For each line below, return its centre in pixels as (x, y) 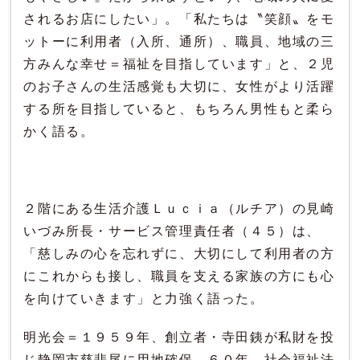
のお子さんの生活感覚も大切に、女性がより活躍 (179, 86)
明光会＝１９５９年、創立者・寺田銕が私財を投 (179, 337)
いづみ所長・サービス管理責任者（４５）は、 (172, 231)
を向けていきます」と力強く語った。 (144, 298)
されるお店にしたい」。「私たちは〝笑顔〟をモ (179, 18)
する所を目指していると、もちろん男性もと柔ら (179, 108)
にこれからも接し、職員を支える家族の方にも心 (179, 276)
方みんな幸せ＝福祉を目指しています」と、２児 (179, 63)
